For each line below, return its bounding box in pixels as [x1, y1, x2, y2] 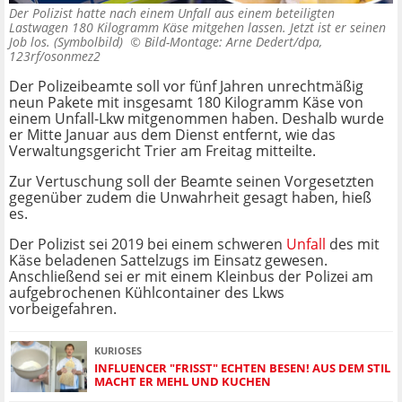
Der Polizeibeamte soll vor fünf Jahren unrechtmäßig [9, 76, 363, 97]
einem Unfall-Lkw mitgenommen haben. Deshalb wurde [9, 109, 384, 129]
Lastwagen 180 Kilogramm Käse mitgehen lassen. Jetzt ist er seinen [9, 19, 386, 37]
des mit [326, 234, 380, 255]
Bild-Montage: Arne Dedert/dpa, [144, 33, 322, 51]
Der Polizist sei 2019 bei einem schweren [9, 234, 286, 255]
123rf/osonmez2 [9, 48, 100, 66]
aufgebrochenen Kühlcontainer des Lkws [9, 283, 284, 303]
